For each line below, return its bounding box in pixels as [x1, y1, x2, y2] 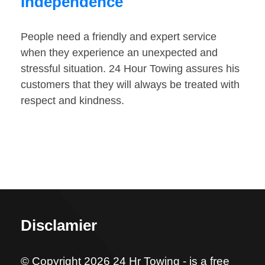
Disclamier [21, 216, 97, 235]
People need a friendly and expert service [21, 31, 216, 43]
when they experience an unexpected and [21, 47, 218, 59]
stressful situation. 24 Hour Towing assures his [21, 63, 240, 75]
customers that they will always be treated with [21, 79, 240, 91]
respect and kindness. [21, 95, 124, 107]
